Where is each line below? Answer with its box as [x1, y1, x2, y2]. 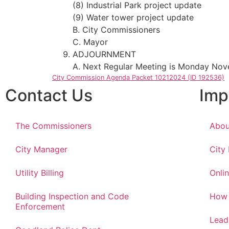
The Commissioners [15, 121, 91, 131]
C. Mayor [73, 37, 108, 47]
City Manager [15, 144, 67, 154]
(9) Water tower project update [73, 12, 194, 22]
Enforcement [15, 201, 65, 212]
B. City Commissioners [73, 25, 160, 35]
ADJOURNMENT [73, 49, 136, 59]
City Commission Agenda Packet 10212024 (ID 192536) [52, 74, 224, 81]
